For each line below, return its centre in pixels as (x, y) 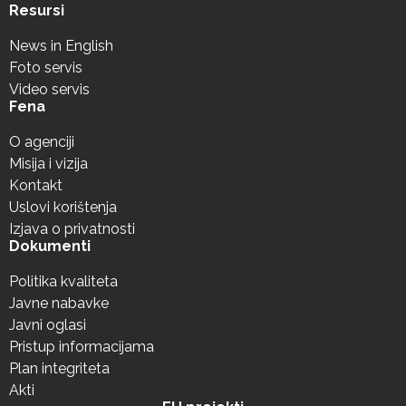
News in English (61, 46)
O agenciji (42, 142)
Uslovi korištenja (63, 208)
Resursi (37, 11)
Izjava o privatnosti (72, 229)
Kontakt (36, 186)
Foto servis (46, 68)
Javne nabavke (59, 304)
